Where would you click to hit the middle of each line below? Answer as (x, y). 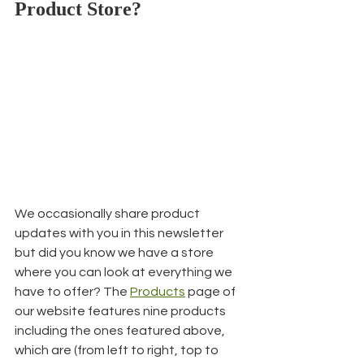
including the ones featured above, (121, 330)
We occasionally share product (108, 213)
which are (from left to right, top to (118, 350)
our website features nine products (121, 311)
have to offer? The (72, 291)
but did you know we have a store (115, 252)
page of (212, 291)
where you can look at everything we (125, 272)
